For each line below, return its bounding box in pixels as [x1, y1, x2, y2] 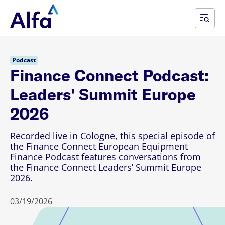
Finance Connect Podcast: [10, 65, 209, 84]
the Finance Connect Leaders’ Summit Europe [10, 161, 201, 173]
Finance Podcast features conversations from [10, 151, 201, 163]
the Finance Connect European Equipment [10, 140, 188, 152]
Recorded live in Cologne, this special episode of [10, 130, 215, 142]
